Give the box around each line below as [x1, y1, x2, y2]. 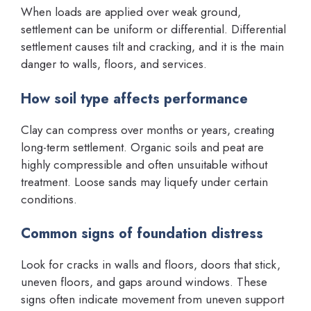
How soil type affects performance [21, 88, 248, 109]
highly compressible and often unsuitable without [21, 155, 267, 173]
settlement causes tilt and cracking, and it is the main [21, 38, 284, 55]
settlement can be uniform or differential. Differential [21, 21, 286, 37]
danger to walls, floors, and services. [21, 56, 207, 72]
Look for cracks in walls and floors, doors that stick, [21, 256, 280, 273]
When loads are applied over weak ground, [21, 3, 241, 20]
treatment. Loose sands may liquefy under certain [21, 173, 268, 190]
